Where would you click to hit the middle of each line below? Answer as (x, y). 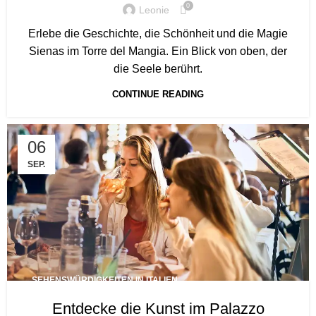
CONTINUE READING (158, 94)
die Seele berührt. (158, 68)
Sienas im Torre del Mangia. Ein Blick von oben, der (158, 51)
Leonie (154, 10)
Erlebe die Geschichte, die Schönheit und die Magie (158, 33)
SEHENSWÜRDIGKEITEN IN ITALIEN (105, 280)
